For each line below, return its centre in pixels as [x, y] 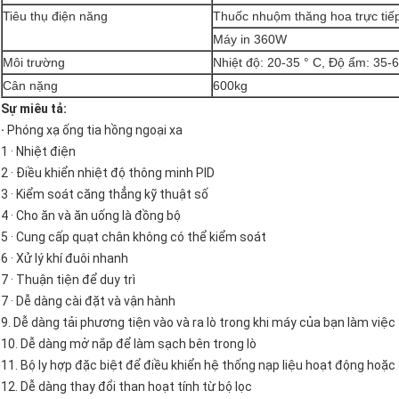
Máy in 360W [250, 40]
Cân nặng [30, 86]
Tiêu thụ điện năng [55, 16]
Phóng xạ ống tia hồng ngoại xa [94, 130]
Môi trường [34, 63]
